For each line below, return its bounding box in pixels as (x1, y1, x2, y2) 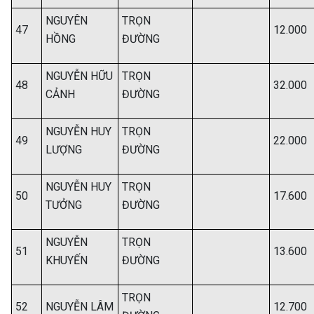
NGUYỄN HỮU (46, 69, 113, 83)
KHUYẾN (46, 254, 88, 267)
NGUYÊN (46, 14, 88, 27)
